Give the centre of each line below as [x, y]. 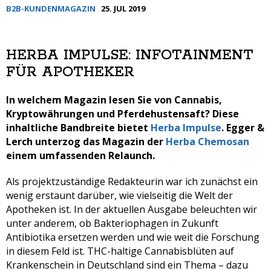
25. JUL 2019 [123, 8]
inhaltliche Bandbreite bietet [78, 127]
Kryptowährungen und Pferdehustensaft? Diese [122, 113]
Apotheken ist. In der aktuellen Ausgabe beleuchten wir [132, 209]
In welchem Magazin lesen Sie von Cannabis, [114, 100]
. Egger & [243, 127]
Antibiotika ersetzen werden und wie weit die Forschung [133, 237]
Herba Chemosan [207, 141]
